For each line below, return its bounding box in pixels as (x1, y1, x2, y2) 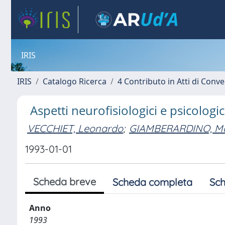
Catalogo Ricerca (43, 76, 106, 87)
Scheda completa (113, 176, 192, 188)
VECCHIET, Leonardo (27, 122, 123, 135)
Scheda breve (33, 175, 96, 188)
